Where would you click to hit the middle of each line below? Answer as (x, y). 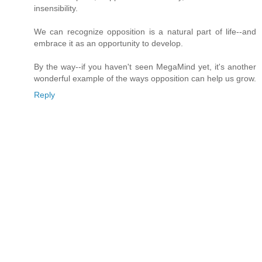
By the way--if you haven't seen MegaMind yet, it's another (145, 66)
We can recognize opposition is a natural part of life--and (145, 31)
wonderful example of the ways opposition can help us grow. (145, 78)
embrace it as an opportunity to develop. (108, 43)
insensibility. (56, 8)
